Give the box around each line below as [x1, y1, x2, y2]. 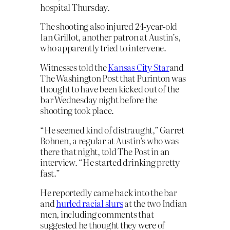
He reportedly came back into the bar [40, 185, 177, 199]
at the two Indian [123, 196, 187, 209]
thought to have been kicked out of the [40, 82, 179, 95]
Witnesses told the [40, 61, 108, 74]
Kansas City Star [108, 61, 169, 74]
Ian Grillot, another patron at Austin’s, [40, 30, 181, 44]
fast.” [40, 166, 60, 179]
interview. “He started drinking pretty [40, 155, 180, 168]
